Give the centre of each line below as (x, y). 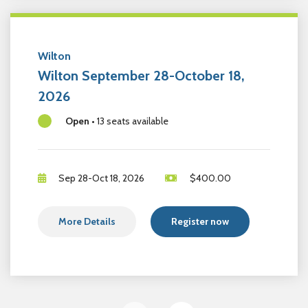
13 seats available (133, 121)
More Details (87, 221)
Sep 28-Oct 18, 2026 (101, 178)
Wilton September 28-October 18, (141, 75)
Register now (200, 221)
